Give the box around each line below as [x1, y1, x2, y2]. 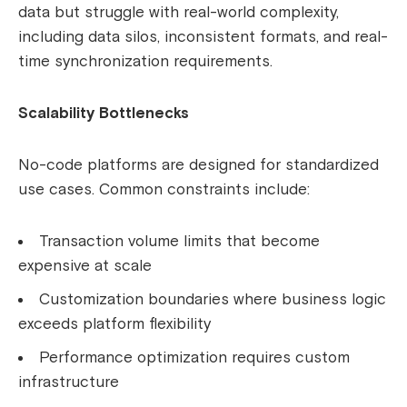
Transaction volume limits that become [39, 232, 320, 252]
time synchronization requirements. [18, 52, 273, 72]
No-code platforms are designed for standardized [18, 155, 379, 175]
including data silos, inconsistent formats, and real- [18, 27, 388, 47]
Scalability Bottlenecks [18, 104, 189, 124]
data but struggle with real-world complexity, [18, 3, 339, 23]
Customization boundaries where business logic [39, 290, 386, 310]
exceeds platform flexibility [18, 314, 211, 334]
